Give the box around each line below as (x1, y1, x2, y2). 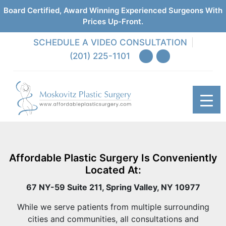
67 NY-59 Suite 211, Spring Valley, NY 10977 (26, 182, 200, 192)
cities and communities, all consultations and (27, 213, 199, 224)
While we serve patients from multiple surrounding (17, 201, 209, 212)
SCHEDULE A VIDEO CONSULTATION (33, 37, 187, 47)
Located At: (85, 163, 141, 176)
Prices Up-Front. (83, 17, 143, 26)
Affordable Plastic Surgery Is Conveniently (9, 151, 217, 164)
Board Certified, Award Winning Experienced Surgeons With (4, 6, 222, 15)
